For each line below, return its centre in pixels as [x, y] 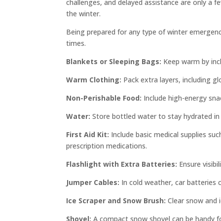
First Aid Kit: [88, 134]
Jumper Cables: [93, 182]
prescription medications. [107, 146]
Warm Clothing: [94, 79]
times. [76, 43]
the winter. [84, 13]
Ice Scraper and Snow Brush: [116, 200]
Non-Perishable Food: [104, 98]
